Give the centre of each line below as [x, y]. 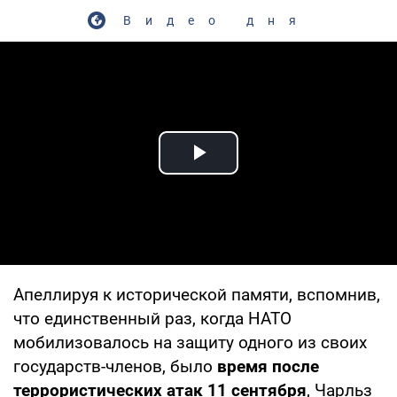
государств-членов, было [115, 366]
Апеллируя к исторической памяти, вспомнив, [197, 294]
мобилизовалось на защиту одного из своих [190, 342]
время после [268, 366]
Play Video [262, 173]
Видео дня [216, 20]
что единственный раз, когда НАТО [152, 318]
